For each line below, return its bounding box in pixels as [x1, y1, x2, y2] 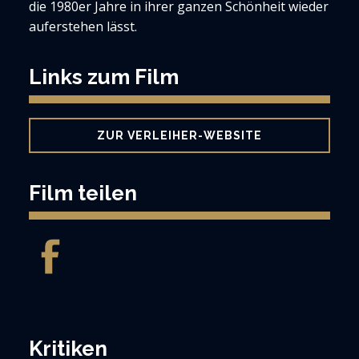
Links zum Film [29, 65, 179, 89]
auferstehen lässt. [29, 18, 137, 35]
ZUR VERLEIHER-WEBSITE [97, 129, 262, 142]
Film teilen [29, 181, 137, 205]
